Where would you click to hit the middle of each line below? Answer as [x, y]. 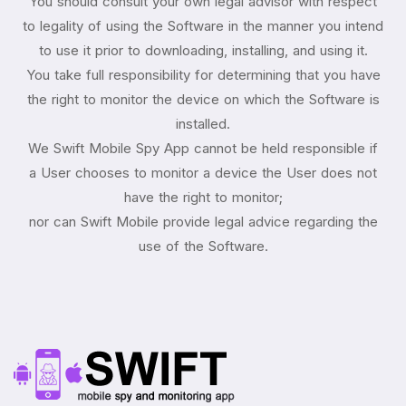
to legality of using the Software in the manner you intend [203, 26]
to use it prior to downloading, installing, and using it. [203, 51]
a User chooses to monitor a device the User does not [203, 173]
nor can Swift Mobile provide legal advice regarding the [203, 222]
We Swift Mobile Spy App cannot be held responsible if [203, 149]
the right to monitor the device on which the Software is [203, 100]
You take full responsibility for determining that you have [203, 75]
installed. [203, 124]
